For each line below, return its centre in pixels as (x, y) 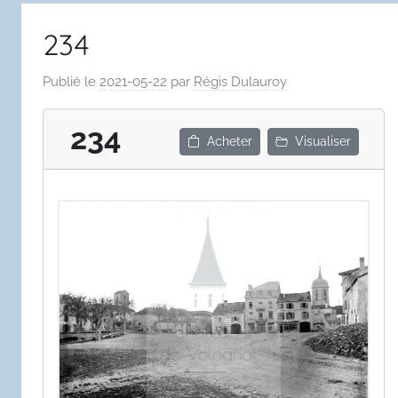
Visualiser (323, 141)
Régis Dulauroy (240, 82)
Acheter (230, 141)
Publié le (71, 82)
